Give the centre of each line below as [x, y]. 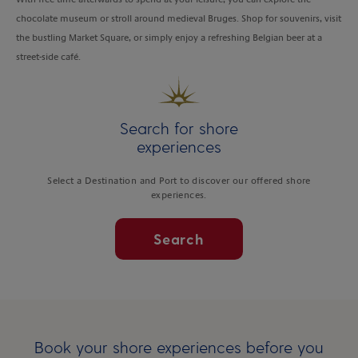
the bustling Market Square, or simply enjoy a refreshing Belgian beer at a [169, 37]
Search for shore [179, 127]
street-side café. [48, 56]
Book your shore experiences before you [179, 346]
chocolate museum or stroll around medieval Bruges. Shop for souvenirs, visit [179, 18]
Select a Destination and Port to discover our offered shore [179, 180]
